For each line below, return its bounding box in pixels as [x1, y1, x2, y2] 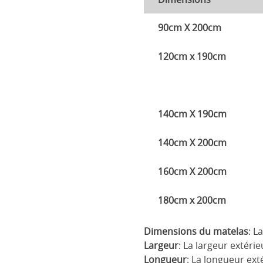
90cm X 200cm [158, 21, 222, 35]
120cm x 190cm [158, 50, 227, 63]
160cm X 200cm [158, 165, 227, 178]
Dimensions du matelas [144, 225, 249, 238]
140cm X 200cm [158, 136, 227, 150]
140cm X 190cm [158, 107, 227, 121]
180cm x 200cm [158, 194, 227, 207]
